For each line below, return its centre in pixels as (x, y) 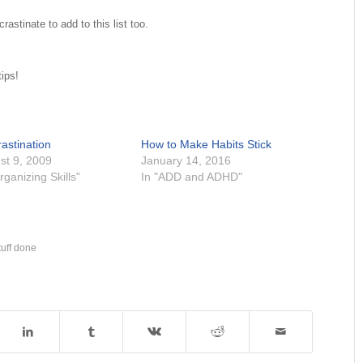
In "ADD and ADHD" (192, 177)
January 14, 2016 (186, 161)
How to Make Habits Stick (207, 145)
